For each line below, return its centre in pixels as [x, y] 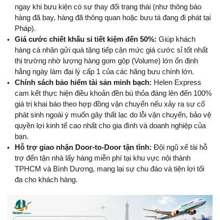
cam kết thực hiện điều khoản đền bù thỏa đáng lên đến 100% [113, 94]
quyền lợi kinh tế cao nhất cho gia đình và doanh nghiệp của [110, 126]
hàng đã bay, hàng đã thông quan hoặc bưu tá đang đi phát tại [113, 18]
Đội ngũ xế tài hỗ [179, 148]
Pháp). [25, 29]
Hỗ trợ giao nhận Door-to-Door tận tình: [83, 148]
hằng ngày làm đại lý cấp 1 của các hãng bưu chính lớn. [104, 72]
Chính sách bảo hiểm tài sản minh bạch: [83, 83]
